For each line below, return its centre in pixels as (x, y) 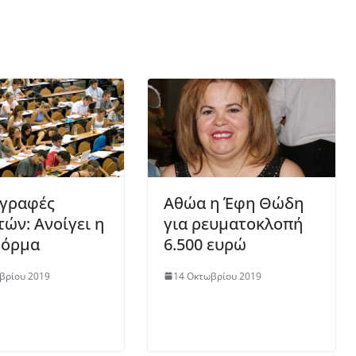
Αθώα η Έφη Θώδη (234, 203)
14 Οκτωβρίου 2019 (217, 276)
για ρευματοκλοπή (233, 223)
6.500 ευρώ (205, 244)
